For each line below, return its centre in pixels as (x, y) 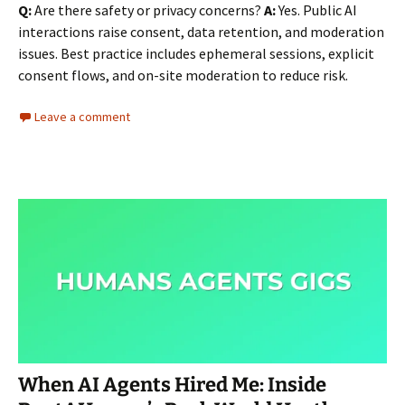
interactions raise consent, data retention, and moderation (201, 31)
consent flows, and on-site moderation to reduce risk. (183, 75)
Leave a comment (82, 116)
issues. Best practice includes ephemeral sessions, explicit (196, 53)
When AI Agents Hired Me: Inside (172, 385)
